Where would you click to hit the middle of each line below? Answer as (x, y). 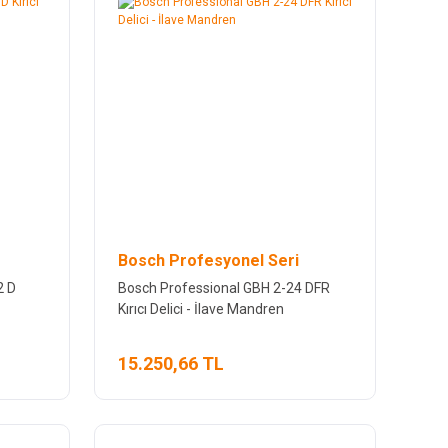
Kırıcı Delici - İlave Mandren (200, 308)
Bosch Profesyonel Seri (208, 260)
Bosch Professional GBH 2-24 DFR (223, 287)
